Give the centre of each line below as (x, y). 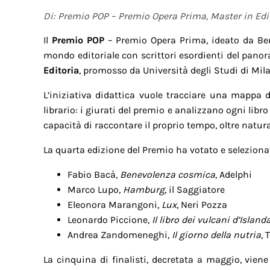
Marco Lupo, (95, 189)
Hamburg (144, 189)
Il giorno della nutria (216, 234)
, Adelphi (234, 174)
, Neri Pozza (202, 204)
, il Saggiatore (195, 189)
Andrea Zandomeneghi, (120, 234)
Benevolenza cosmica (168, 174)
